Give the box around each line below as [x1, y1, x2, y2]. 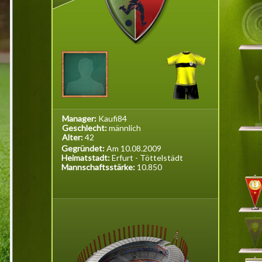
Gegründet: [61, 143, 106, 153]
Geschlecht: [62, 123, 109, 133]
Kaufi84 [98, 113, 127, 123]
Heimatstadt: [61, 153, 112, 163]
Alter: [62, 132, 85, 142]
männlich [109, 123, 141, 133]
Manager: [62, 113, 98, 123]
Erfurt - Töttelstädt [112, 153, 183, 163]
